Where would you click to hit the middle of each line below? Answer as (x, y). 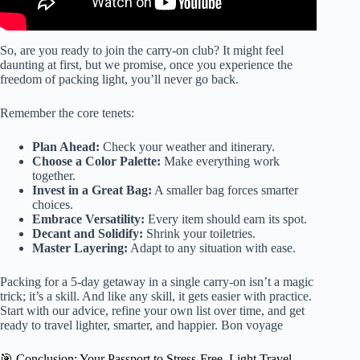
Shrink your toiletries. (199, 234)
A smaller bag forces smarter (225, 190)
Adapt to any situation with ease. (212, 248)
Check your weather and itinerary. (187, 147)
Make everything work (220, 162)
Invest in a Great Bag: (92, 190)
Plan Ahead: (66, 147)
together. (54, 176)
